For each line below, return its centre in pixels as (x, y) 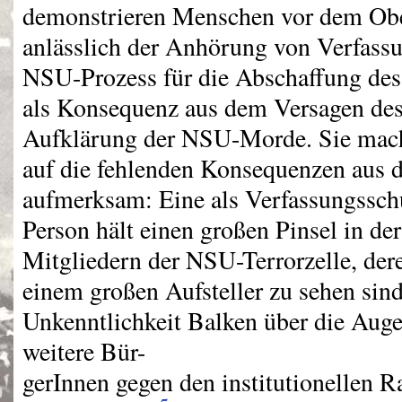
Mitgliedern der (104, 260)
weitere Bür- (84, 351)
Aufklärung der (102, 138)
